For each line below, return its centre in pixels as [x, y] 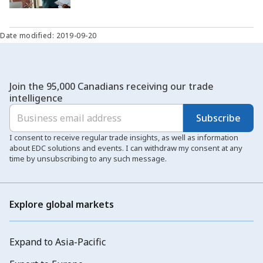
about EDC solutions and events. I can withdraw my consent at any [126, 148]
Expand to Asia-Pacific [58, 242]
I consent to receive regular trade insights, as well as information [124, 138]
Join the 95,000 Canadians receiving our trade [112, 87]
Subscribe [218, 118]
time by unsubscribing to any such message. [88, 159]
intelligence [36, 98]
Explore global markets [62, 205]
